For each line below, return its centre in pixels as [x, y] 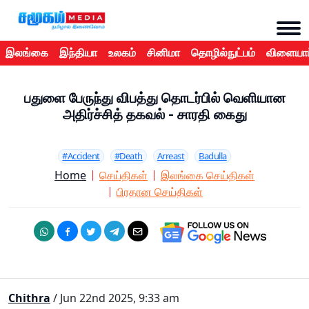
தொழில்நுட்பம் [223, 53]
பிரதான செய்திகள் [160, 192]
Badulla [213, 156]
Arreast [171, 156]
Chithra [29, 298]
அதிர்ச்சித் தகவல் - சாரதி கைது [154, 115]
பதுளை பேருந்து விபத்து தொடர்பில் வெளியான [154, 98]
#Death [128, 156]
